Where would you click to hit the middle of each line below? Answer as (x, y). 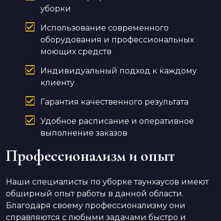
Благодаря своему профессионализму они (96, 206)
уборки (56, 9)
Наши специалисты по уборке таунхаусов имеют (107, 182)
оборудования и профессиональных (117, 40)
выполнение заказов (84, 133)
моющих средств (76, 52)
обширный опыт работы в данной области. (95, 194)
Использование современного (105, 28)
